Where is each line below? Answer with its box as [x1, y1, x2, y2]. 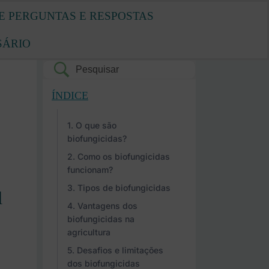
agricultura [67, 227, 110, 237]
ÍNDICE [52, 89, 88, 101]
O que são [76, 120, 116, 130]
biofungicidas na [67, 214, 134, 224]
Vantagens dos [77, 201, 138, 211]
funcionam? [67, 165, 113, 175]
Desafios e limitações [77, 245, 163, 255]
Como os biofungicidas [77, 151, 170, 162]
